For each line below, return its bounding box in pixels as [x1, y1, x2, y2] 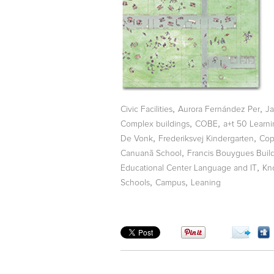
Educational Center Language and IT [120, 163, 257, 172]
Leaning [191, 178, 221, 187]
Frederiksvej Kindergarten [158, 134, 254, 143]
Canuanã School [120, 149, 182, 158]
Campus [155, 178, 185, 187]
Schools [120, 178, 150, 187]
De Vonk [120, 134, 153, 143]
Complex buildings [120, 119, 190, 128]
